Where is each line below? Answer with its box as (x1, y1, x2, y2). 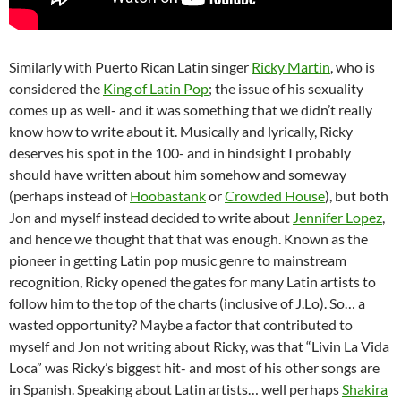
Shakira (342, 380, 388, 398)
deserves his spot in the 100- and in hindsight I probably (9, 144, 351, 162)
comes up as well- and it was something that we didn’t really (9, 101, 372, 119)
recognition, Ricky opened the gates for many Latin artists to (9, 273, 376, 291)
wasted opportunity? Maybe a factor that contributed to (9, 316, 353, 334)
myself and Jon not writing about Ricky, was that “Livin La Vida (9, 337, 389, 355)
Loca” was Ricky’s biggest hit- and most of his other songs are (9, 359, 380, 377)
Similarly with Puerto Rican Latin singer (9, 58, 252, 76)
